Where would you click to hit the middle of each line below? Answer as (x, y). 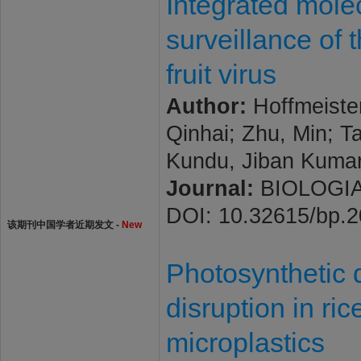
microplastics (245, 342)
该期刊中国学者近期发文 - (64, 225)
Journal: (210, 189)
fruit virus (221, 74)
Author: (206, 106)
